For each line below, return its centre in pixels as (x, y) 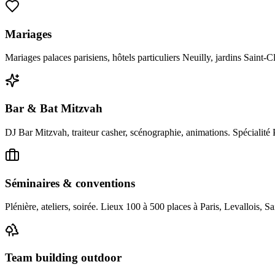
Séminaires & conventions (70, 183)
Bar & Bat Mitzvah (54, 109)
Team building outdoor (63, 257)
